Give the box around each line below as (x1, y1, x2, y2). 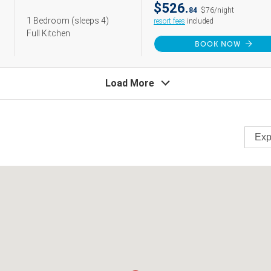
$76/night (201, 6, 234, 15)
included (185, 17, 214, 25)
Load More (105, 77, 154, 89)
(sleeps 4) (71, 16, 109, 25)
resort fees (154, 17, 185, 25)
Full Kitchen (27, 28, 70, 38)
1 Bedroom (27, 16, 71, 25)
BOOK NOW (195, 40, 241, 48)
